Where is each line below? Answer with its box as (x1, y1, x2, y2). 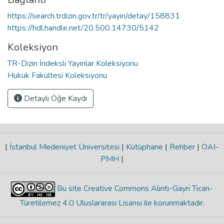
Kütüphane (124, 141, 165, 152)
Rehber (167, 141, 197, 152)
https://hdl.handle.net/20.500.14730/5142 (7, 22, 159, 33)
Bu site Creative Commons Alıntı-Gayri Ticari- (55, 183, 213, 194)
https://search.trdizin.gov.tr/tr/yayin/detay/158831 (7, 10, 180, 21)
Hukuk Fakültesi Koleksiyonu (7, 69, 107, 81)
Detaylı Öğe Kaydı (22, 92, 87, 104)
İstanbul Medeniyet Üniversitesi (7, 141, 121, 152)
